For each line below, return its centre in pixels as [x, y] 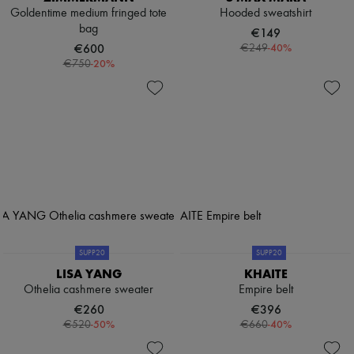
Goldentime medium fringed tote [88, 14]
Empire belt [265, 290]
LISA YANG [88, 274]
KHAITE [265, 274]
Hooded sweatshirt [265, 14]
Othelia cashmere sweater [88, 290]
